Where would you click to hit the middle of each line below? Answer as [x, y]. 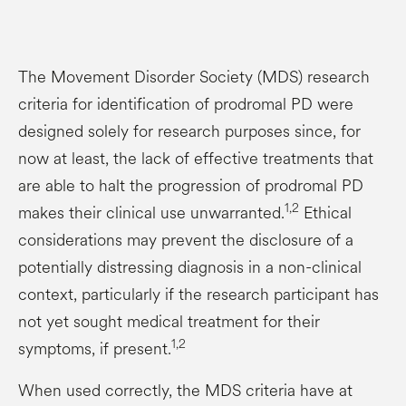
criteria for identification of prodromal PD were [186, 104]
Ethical [325, 213]
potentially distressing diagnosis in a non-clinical [190, 267]
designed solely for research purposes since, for [189, 131]
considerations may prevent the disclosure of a [186, 240]
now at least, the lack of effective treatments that [196, 158]
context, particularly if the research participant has [198, 294]
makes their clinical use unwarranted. [151, 213]
